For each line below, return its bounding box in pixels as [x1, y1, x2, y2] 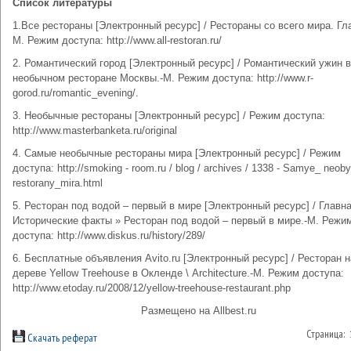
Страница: [306, 327, 349, 341]
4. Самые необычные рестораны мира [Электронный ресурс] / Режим [13, 147, 341, 159]
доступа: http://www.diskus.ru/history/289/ [13, 230, 205, 241]
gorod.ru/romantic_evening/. [13, 87, 139, 99]
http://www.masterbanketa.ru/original [13, 125, 177, 136]
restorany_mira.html [13, 177, 103, 189]
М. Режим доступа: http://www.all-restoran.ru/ [13, 34, 222, 46]
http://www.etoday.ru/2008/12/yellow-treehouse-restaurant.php [13, 282, 291, 294]
